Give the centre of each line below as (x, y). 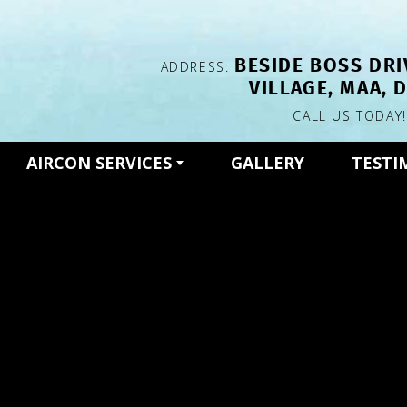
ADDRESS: (198, 67)
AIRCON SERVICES (101, 163)
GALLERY (268, 163)
